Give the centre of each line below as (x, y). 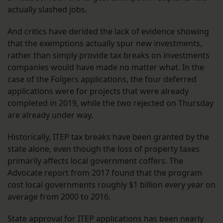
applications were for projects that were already (98, 91)
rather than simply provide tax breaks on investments (109, 56)
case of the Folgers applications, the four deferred (102, 79)
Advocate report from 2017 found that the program (105, 173)
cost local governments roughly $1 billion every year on (111, 185)
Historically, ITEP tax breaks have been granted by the (108, 137)
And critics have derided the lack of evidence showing (108, 32)
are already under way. (51, 115)
